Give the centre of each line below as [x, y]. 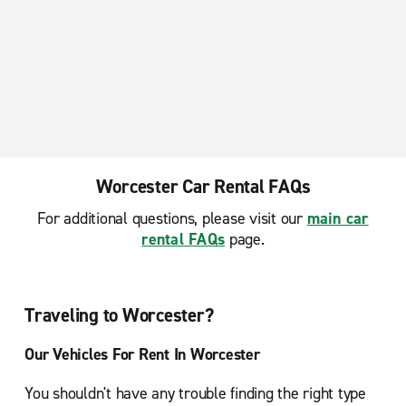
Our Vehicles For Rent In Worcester [142, 354]
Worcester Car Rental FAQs [203, 187]
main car [338, 218]
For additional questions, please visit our [172, 218]
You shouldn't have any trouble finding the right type [195, 393]
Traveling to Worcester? [119, 315]
